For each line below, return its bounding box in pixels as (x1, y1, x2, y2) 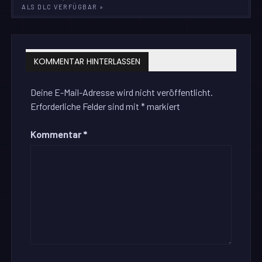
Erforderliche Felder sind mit (30, 101, 142, 112)
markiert (145, 101, 181, 112)
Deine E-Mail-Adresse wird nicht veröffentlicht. (30, 87, 213, 98)
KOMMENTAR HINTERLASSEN (34, 56, 141, 68)
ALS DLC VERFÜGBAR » (22, 2, 104, 11)
